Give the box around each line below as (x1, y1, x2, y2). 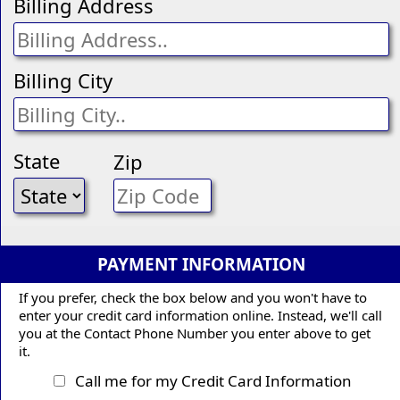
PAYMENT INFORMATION (96, 252, 305, 276)
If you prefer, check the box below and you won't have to (19, 287, 367, 306)
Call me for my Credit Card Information (68, 370, 352, 391)
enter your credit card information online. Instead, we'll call (19, 305, 382, 324)
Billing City (13, 66, 112, 94)
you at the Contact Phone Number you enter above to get (19, 323, 371, 342)
